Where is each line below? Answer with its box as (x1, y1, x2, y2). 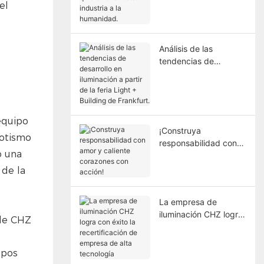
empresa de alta (159, 246, 222, 256)
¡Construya (159, 125, 201, 136)
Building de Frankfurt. (159, 105, 242, 115)
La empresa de (159, 196, 217, 207)
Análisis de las (159, 43, 213, 54)
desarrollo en (159, 68, 209, 78)
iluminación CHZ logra (159, 209, 243, 219)
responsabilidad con (159, 137, 237, 148)
